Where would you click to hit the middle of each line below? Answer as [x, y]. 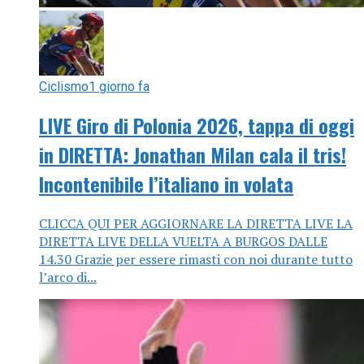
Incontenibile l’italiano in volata [166, 183]
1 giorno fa [119, 86]
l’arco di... [68, 277]
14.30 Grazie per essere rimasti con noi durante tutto [196, 259]
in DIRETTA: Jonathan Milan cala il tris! [193, 154]
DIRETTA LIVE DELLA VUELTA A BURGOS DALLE [183, 241]
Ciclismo [64, 86]
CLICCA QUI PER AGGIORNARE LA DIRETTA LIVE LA [196, 223]
